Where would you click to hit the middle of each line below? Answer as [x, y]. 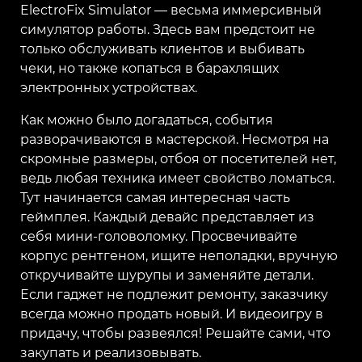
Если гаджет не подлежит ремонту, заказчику [174, 294]
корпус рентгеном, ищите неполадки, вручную [179, 255]
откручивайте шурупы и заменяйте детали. [167, 275]
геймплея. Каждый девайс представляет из [167, 217]
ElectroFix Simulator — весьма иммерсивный [171, 10]
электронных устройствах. [109, 87]
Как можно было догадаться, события [147, 120]
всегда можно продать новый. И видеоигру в [172, 314]
